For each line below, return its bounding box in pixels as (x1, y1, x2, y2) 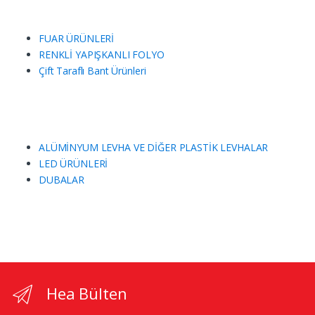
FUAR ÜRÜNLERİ (39, 31, 115, 45)
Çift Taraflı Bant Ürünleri (39, 63, 146, 77)
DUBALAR (39, 172, 85, 186)
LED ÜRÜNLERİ (39, 156, 108, 170)
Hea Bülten (46, 282, 127, 304)
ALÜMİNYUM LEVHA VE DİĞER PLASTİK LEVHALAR (39, 140, 269, 154)
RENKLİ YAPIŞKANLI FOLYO (39, 47, 165, 61)
